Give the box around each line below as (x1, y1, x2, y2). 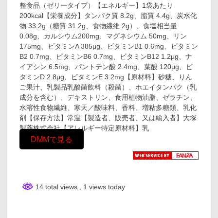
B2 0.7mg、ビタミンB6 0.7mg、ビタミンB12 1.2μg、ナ (19, 53, 192, 60)
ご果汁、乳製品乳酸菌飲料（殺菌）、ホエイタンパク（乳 (19, 83, 197, 91)
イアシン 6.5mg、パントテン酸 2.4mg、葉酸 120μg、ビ (19, 63, 193, 71)
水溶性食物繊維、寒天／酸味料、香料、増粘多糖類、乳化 (19, 104, 197, 111)
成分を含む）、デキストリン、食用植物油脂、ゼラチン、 (19, 93, 197, 101)
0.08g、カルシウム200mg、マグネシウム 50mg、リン (19, 32, 187, 40)
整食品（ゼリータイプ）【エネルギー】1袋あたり (19, 1, 173, 9)
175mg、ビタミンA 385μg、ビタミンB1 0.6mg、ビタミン (19, 42, 198, 50)
